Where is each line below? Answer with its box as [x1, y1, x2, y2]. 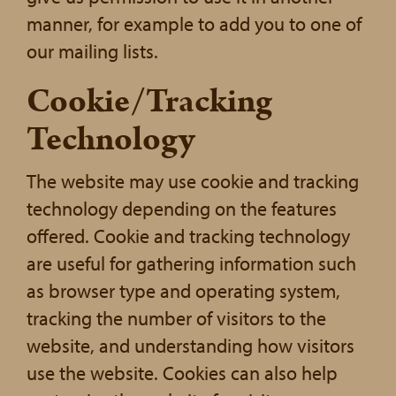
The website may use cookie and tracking [27, 169, 359, 194]
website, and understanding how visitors [27, 333, 354, 358]
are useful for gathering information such [27, 251, 356, 276]
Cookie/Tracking [27, 79, 272, 126]
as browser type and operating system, [27, 278, 340, 303]
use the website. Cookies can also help [27, 361, 338, 385]
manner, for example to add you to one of [27, 11, 362, 36]
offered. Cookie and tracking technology [27, 224, 350, 248]
